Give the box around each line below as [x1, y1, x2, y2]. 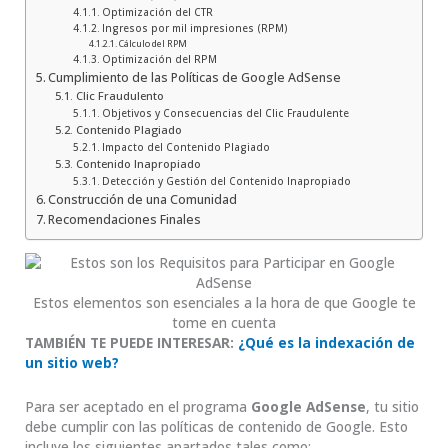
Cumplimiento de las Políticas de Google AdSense [48, 68, 342, 86]
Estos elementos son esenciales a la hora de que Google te [32, 293, 416, 313]
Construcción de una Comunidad [48, 190, 238, 208]
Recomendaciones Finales [48, 210, 202, 228]
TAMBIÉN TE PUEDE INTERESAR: [25, 333, 238, 353]
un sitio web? [25, 353, 119, 373]
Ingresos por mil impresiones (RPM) [102, 20, 289, 35]
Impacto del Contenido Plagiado [102, 139, 271, 154]
